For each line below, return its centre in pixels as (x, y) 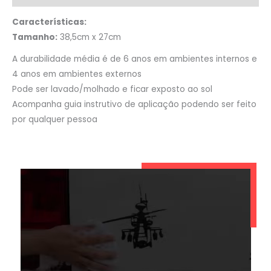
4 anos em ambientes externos (77, 74)
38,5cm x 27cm (89, 38)
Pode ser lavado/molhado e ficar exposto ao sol (112, 90)
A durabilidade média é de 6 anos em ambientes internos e (135, 59)
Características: (49, 22)
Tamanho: (35, 38)
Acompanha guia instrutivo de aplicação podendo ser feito (134, 105)
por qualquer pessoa (55, 120)
